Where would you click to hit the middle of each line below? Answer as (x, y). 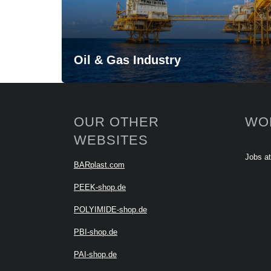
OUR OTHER (116, 122)
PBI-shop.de (96, 232)
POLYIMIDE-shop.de (110, 210)
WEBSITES (111, 140)
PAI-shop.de (95, 254)
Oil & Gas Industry (127, 60)
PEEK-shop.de (100, 187)
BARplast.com (99, 165)
